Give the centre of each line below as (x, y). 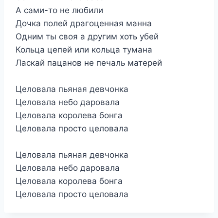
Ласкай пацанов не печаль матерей (89, 63)
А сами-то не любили (59, 10)
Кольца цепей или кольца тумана (84, 49)
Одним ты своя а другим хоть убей (87, 36)
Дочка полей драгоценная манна (84, 23)
